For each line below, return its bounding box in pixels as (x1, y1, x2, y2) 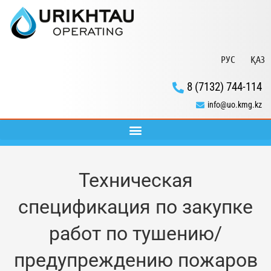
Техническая (78, 169, 193, 192)
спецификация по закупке (18, 195, 253, 219)
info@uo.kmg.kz (207, 100, 262, 110)
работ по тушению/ (49, 222, 222, 246)
